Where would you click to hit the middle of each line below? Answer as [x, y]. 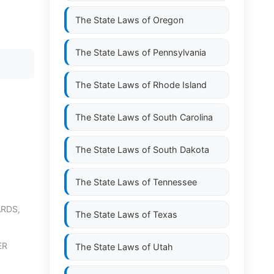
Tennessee [175, 182]
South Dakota [181, 150]
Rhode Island [180, 85]
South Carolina [183, 117]
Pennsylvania [180, 52]
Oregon [168, 20]
